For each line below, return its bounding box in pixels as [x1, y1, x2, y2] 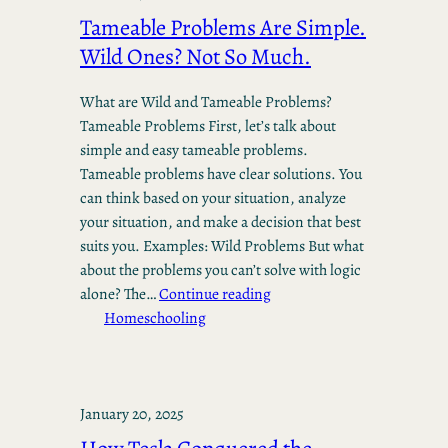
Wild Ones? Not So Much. [80, 41, 311, 73]
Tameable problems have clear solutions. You [80, 163, 362, 185]
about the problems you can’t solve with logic [80, 259, 361, 281]
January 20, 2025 [80, 403, 184, 425]
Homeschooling [104, 307, 206, 329]
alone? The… [80, 283, 159, 305]
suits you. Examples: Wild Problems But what [80, 235, 364, 257]
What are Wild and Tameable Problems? [80, 91, 332, 113]
